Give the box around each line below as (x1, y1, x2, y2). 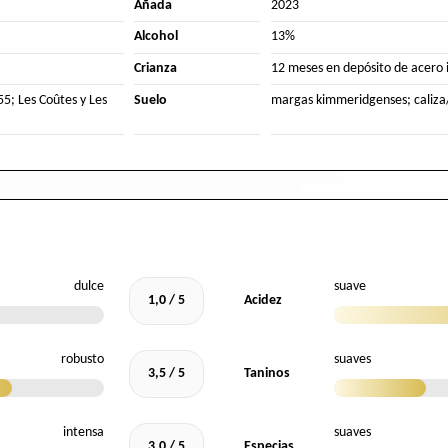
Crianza (134, 60, 178, 76)
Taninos (244, 366, 290, 382)
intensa (63, 425, 104, 441)
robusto (61, 352, 104, 368)
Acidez (244, 293, 282, 309)
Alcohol (134, 29, 179, 45)
